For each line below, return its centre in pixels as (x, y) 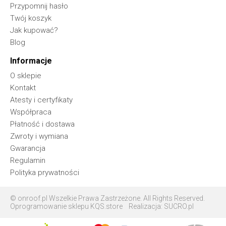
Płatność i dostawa (42, 124)
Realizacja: (146, 207)
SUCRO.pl (179, 207)
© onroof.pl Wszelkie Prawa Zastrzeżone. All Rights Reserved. (107, 199)
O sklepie (26, 76)
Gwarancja (28, 149)
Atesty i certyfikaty (41, 100)
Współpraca (31, 112)
